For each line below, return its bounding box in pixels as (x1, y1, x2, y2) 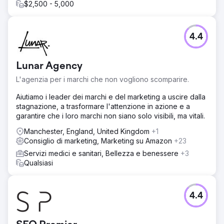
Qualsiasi (24, 158, 53, 167)
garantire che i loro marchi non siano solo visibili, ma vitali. (16, 111, 205, 120)
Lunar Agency (16, 61, 82, 72)
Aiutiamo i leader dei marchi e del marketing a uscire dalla (16, 92, 205, 101)
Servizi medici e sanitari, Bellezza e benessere (24, 149, 180, 157)
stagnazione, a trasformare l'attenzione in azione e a (16, 102, 190, 110)
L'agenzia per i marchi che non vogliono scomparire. (16, 75, 189, 83)
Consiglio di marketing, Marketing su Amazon (24, 136, 174, 145)
